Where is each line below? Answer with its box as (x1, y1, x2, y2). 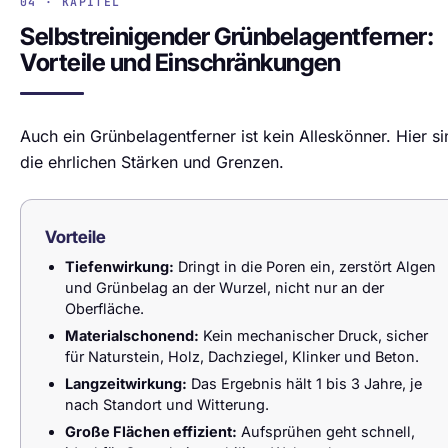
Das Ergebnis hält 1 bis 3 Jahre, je (187, 375, 422, 392)
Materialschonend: (65, 327, 199, 344)
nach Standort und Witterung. (65, 396, 269, 413)
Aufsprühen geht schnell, (237, 423, 415, 440)
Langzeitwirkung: (65, 375, 187, 392)
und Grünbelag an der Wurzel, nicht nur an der (65, 279, 384, 296)
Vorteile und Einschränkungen (20, 48, 341, 77)
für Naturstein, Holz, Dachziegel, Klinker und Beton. (65, 348, 419, 365)
